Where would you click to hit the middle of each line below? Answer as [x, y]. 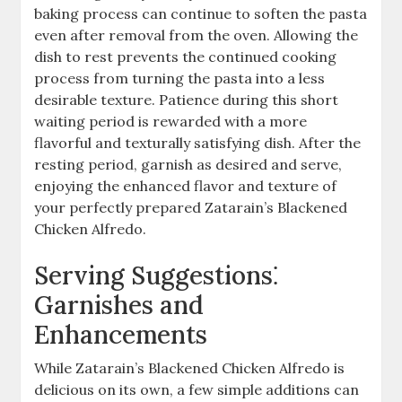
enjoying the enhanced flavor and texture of [186, 185]
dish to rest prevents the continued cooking [186, 56]
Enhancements [121, 334]
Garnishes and [119, 305]
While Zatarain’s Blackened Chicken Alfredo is [190, 367]
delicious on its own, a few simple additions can [197, 389]
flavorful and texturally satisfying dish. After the [198, 142]
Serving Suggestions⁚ [157, 275]
